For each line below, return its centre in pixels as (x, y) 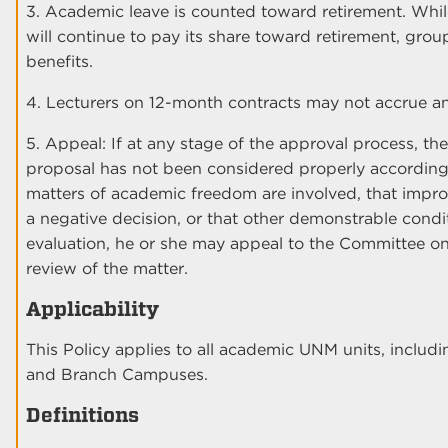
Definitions (82, 414)
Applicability (92, 308)
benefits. (59, 61)
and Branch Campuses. (117, 374)
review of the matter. (107, 268)
